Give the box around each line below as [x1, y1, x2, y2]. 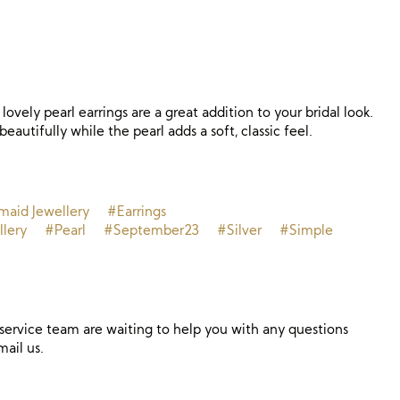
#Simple [279, 221, 333, 238]
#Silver [217, 221, 262, 238]
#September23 [104, 221, 199, 238]
